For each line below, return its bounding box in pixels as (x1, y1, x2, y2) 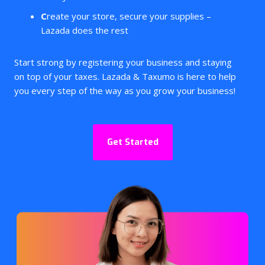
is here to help (175, 70, 236, 82)
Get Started (106, 136, 159, 148)
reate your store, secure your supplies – (47, 10, 211, 22)
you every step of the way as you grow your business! (14, 85, 235, 96)
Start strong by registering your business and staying (14, 56, 232, 68)
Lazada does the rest (41, 24, 128, 36)
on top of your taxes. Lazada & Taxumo (14, 70, 175, 82)
